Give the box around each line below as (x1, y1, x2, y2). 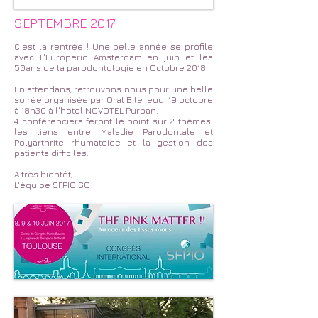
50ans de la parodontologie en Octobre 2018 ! (14, 62, 210, 73)
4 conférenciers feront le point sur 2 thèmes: (14, 116, 213, 126)
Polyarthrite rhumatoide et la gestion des (14, 137, 213, 148)
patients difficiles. (14, 148, 89, 158)
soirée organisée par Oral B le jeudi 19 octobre (14, 94, 213, 105)
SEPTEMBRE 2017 (14, 16, 116, 31)
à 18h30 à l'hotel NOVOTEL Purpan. (14, 105, 158, 116)
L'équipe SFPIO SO (14, 180, 90, 190)
